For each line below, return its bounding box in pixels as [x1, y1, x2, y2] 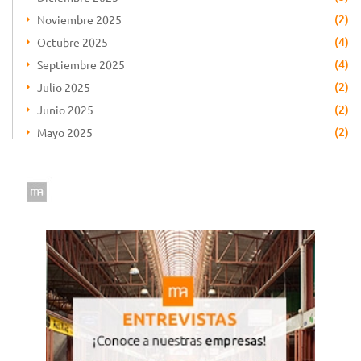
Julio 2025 [37, 79, 90, 94]
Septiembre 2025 [37, 56, 125, 72]
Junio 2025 [37, 102, 93, 117]
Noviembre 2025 [37, 11, 122, 27]
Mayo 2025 [37, 124, 93, 139]
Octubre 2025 [37, 34, 108, 49]
